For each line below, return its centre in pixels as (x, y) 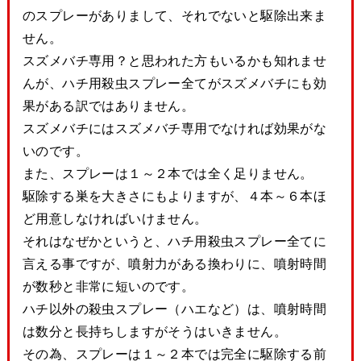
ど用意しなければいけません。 (115, 218)
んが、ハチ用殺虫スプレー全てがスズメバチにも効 (174, 83)
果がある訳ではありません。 (108, 105)
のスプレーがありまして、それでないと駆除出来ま (174, 15)
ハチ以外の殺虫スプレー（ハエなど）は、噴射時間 (174, 308)
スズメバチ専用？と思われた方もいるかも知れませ (174, 60)
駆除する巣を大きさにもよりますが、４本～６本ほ (174, 195)
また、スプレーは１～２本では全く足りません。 (168, 173)
